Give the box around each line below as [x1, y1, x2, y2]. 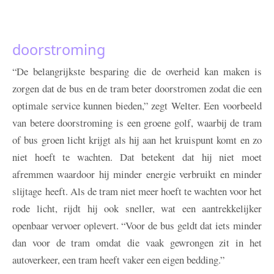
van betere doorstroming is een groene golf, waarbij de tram [12, 116, 262, 130]
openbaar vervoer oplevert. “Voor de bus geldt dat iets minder [12, 218, 262, 233]
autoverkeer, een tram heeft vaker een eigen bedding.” [12, 253, 224, 267]
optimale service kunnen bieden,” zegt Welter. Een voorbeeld [12, 98, 262, 113]
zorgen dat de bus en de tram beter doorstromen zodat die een [12, 81, 262, 96]
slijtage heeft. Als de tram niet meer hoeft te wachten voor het [12, 184, 262, 199]
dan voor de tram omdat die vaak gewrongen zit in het [12, 235, 262, 250]
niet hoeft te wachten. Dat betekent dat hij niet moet [12, 150, 262, 165]
